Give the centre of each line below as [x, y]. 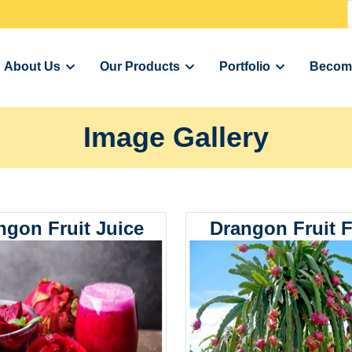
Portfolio [245, 67]
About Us [32, 67]
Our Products [140, 67]
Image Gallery [176, 137]
